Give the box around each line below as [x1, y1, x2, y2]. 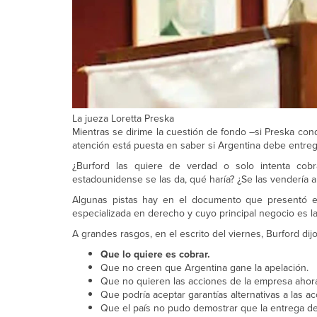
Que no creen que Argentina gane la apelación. [100, 260, 309, 275]
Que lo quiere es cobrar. [100, 247, 210, 262]
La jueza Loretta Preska [72, 111, 174, 126]
